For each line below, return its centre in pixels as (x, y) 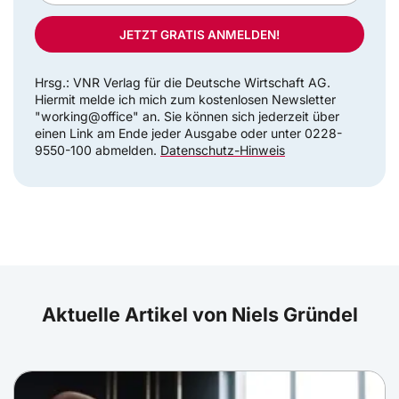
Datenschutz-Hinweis (223, 151)
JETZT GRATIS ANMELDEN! (199, 34)
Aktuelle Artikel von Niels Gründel (199, 315)
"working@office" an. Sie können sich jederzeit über (187, 117)
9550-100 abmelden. (98, 151)
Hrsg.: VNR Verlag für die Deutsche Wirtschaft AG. (183, 83)
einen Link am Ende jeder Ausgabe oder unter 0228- (188, 134)
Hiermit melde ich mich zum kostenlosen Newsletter (185, 100)
